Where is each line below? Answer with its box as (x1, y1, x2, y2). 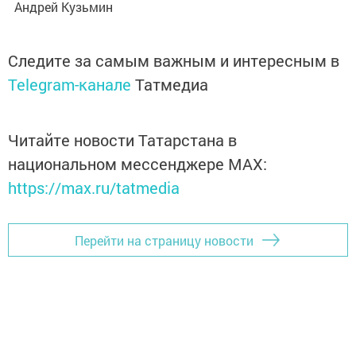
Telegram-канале (8, 74, 131, 95)
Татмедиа (135, 74, 208, 95)
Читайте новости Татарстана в (8, 130, 237, 151)
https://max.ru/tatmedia (8, 177, 180, 199)
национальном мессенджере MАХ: (8, 153, 267, 175)
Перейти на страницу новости (75, 231, 253, 249)
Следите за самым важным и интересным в (8, 50, 339, 72)
